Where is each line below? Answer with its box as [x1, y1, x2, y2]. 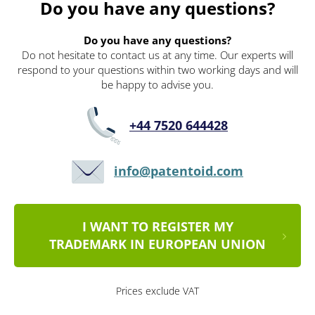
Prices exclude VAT [116, 284, 199, 298]
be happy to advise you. [101, 77, 214, 92]
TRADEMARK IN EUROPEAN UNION [49, 236, 266, 253]
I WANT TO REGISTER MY [82, 218, 233, 236]
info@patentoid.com [114, 162, 243, 180]
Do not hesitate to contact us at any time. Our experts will [22, 48, 293, 63]
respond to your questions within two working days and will [17, 63, 298, 77]
